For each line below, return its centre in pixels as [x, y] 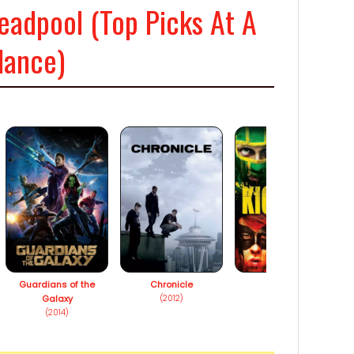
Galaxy [57, 299]
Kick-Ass [286, 285]
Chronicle [171, 285]
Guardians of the [57, 285]
